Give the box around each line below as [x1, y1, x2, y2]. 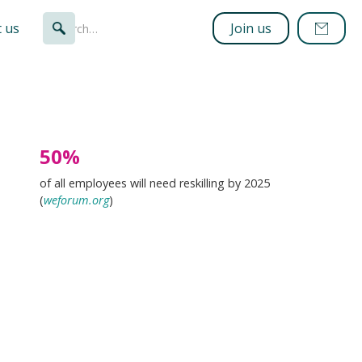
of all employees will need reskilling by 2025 [39, 175, 270, 191]
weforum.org [43, 192, 109, 208]
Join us [230, 19, 271, 37]
